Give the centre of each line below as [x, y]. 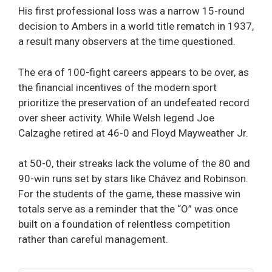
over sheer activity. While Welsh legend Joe [116, 117]
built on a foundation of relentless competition [124, 224]
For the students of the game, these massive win [129, 194]
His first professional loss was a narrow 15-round [131, 11]
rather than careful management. [93, 240]
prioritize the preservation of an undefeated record [134, 102]
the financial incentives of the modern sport [117, 87]
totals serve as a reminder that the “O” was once [128, 209]
